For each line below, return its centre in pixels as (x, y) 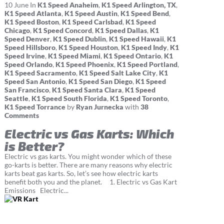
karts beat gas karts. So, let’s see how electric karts (81, 173)
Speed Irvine (24, 56)
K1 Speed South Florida (69, 98)
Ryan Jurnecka (99, 107)
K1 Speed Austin (91, 13)
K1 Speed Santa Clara (87, 90)
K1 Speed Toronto (138, 98)
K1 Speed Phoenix (84, 64)
